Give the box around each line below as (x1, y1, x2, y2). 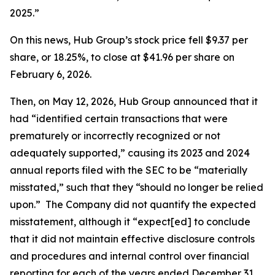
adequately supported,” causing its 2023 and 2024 (10, 147, 250, 159)
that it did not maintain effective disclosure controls (10, 233, 255, 245)
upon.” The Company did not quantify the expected (10, 198, 256, 211)
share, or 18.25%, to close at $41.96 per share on (10, 51, 234, 63)
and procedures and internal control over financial (10, 250, 249, 262)
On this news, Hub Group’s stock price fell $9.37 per (10, 34, 248, 46)
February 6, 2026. (10, 68, 94, 80)
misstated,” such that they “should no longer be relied (10, 181, 263, 193)
